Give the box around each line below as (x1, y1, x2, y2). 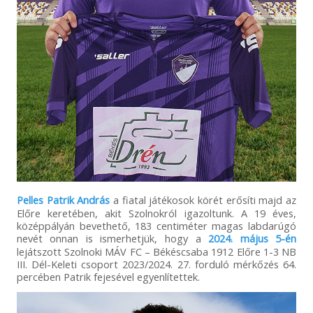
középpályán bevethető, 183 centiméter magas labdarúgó (16, 218, 297, 233)
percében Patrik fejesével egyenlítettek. (16, 269, 200, 284)
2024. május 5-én (208, 231, 297, 245)
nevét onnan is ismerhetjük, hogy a (16, 231, 209, 245)
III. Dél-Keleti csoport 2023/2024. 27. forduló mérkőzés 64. (16, 256, 297, 271)
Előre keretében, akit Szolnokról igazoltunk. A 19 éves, (16, 205, 297, 220)
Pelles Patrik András (16, 192, 110, 207)
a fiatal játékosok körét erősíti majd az (110, 192, 297, 207)
